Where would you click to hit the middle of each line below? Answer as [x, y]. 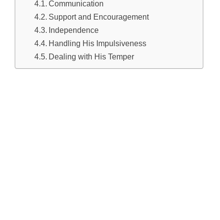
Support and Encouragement [98, 16]
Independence [73, 30]
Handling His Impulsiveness [97, 43]
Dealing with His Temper [91, 56]
